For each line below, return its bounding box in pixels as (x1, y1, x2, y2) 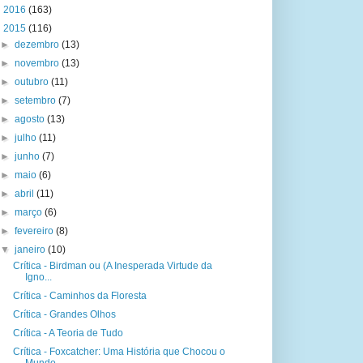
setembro (15, 95, 59, 106)
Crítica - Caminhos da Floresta (12, 290, 147, 301)
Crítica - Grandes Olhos (12, 309, 116, 320)
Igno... (24, 271, 52, 283)
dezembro (15, 39, 62, 50)
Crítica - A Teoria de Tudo (12, 327, 123, 339)
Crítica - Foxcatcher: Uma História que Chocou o (12, 346, 225, 357)
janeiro (15, 244, 49, 255)
